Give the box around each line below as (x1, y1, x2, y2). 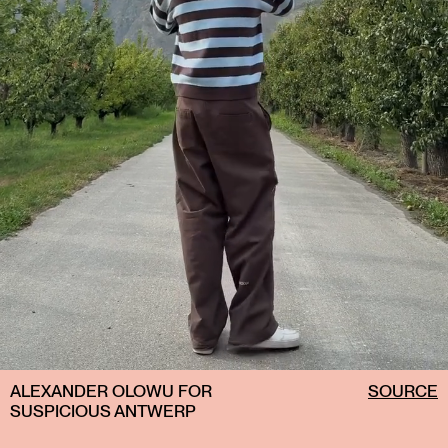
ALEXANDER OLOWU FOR (10, 380, 212, 401)
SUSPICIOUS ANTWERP (10, 400, 196, 421)
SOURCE (368, 380, 438, 401)
